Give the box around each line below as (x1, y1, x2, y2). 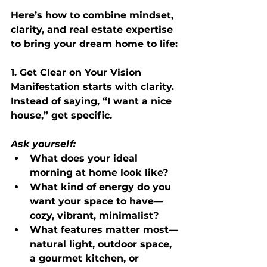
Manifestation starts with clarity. (11, 80, 177, 92)
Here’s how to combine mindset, (11, 9, 176, 21)
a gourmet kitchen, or (30, 252, 142, 264)
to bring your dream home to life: (11, 38, 178, 49)
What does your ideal (30, 152, 141, 164)
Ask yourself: (11, 138, 76, 150)
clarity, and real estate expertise (11, 23, 176, 35)
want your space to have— (30, 195, 163, 207)
